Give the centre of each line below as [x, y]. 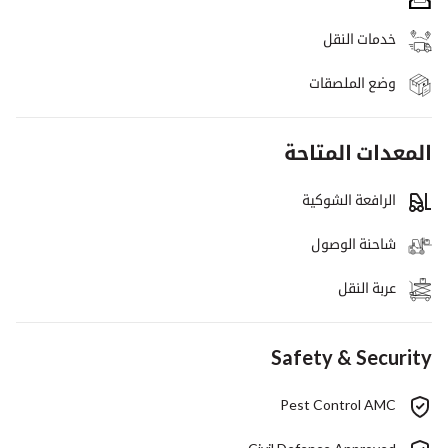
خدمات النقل [359, 38]
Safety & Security [351, 356]
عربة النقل [367, 287]
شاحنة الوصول [353, 243]
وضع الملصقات [352, 82]
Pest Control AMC [338, 404]
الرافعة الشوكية [349, 199]
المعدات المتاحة [358, 151]
